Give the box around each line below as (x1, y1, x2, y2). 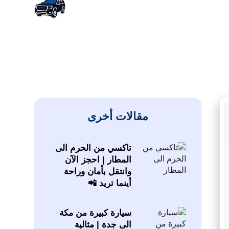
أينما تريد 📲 (87, 178, 131, 189)
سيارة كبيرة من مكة (59, 208, 131, 218)
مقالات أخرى (87, 110, 148, 123)
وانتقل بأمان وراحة (63, 167, 131, 177)
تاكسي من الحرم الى (55, 143, 131, 153)
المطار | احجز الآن (64, 155, 131, 165)
